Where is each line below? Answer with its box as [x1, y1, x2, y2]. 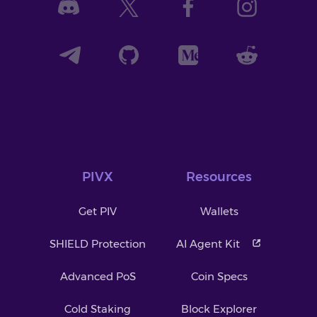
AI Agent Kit [176, 236, 241, 250]
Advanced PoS [59, 269, 136, 283]
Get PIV [79, 204, 117, 218]
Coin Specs [190, 269, 248, 283]
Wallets [200, 204, 238, 218]
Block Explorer [181, 301, 258, 316]
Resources [186, 168, 253, 185]
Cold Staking [64, 301, 132, 316]
